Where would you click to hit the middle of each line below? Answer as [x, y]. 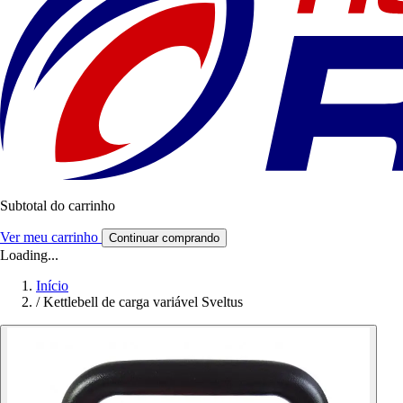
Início [52, 286]
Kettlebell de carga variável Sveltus [143, 302]
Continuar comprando [164, 238]
